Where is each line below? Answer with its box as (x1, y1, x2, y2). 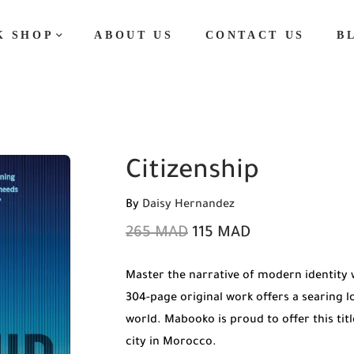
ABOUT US (94, 29, 174, 41)
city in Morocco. (126, 337, 217, 349)
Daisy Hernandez (142, 199, 235, 212)
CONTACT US (205, 29, 305, 41)
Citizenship (126, 159, 259, 187)
